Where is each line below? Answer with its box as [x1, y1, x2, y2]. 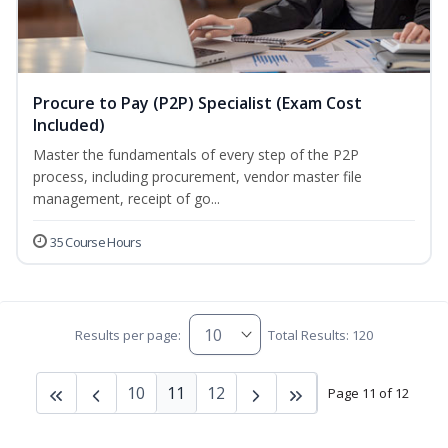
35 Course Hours [50, 233, 141, 252]
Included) [33, 114, 105, 137]
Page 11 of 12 [327, 383, 409, 402]
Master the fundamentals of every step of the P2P [33, 145, 359, 165]
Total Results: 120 [267, 325, 373, 344]
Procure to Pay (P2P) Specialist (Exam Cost [33, 92, 362, 115]
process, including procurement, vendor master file [33, 167, 362, 187]
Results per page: [75, 325, 182, 344]
